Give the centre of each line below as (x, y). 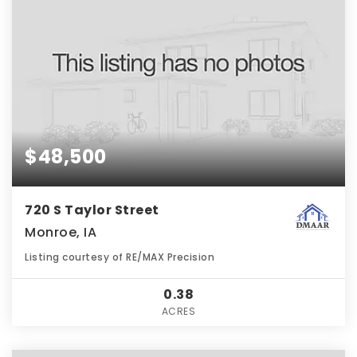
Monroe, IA (61, 232)
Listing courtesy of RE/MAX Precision (120, 257)
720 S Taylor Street (92, 210)
